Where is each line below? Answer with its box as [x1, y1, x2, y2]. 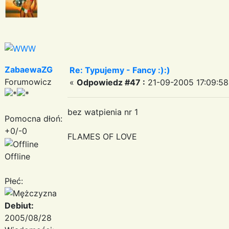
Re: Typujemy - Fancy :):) [70, 64, 170, 75]
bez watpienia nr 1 [67, 106, 138, 117]
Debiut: [5, 200, 34, 211]
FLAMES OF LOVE [67, 131, 137, 142]
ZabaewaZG [5, 64, 53, 75]
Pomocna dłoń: [5, 113, 62, 124]
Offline [5, 151, 30, 162]
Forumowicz [5, 76, 52, 87]
